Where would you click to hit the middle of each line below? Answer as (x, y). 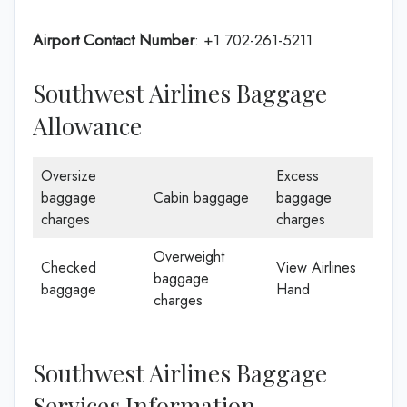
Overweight (189, 256)
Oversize (69, 175)
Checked (69, 267)
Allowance (87, 125)
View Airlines (316, 267)
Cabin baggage (201, 197)
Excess (298, 175)
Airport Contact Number (114, 40)
